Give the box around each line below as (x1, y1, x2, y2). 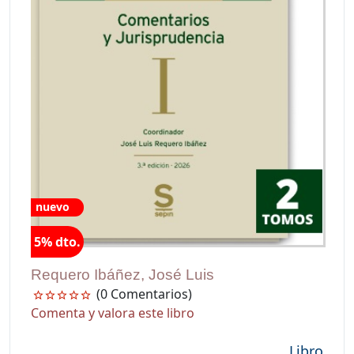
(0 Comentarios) (96, 285, 192, 303)
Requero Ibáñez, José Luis (31, 266, 214, 284)
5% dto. (34, 233, 81, 251)
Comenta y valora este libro (31, 304, 194, 322)
